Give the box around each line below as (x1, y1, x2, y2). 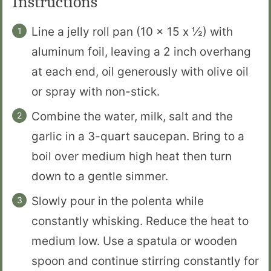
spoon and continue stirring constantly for (31, 253, 259, 268)
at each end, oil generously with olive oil (31, 64, 249, 79)
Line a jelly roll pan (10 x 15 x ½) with (31, 24, 233, 39)
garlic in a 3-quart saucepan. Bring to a (31, 129, 244, 143)
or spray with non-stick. (31, 84, 160, 99)
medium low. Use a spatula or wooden (31, 233, 237, 248)
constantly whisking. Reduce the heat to (31, 214, 249, 228)
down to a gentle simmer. (31, 169, 168, 183)
